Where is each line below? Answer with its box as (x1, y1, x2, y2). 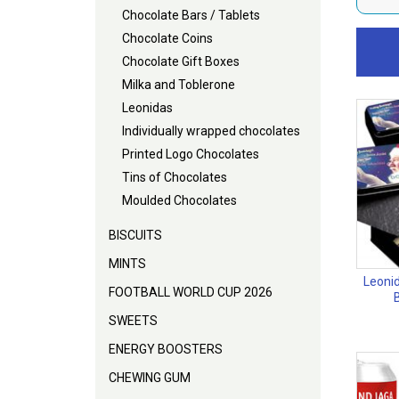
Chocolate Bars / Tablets (122, 7, 260, 22)
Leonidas (122, 100, 173, 115)
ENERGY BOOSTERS (109, 341, 223, 356)
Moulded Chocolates (122, 192, 237, 208)
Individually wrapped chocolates (122, 123, 300, 138)
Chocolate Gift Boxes (122, 53, 240, 69)
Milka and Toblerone (122, 77, 235, 92)
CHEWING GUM (109, 370, 191, 385)
